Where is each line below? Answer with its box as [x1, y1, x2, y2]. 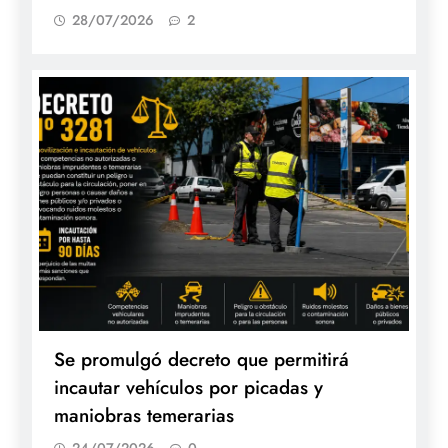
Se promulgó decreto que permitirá [54, 346, 349, 374]
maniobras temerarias [54, 402, 234, 430]
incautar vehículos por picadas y [54, 374, 323, 402]
